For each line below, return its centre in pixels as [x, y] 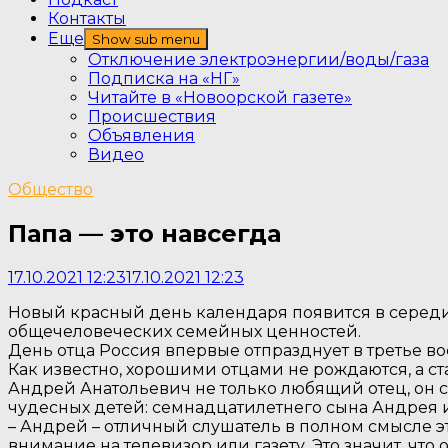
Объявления [141, 135]
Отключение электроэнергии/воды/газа [258, 59]
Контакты [87, 18]
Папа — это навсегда [144, 233]
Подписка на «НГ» [164, 78]
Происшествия [152, 116]
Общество [50, 189]
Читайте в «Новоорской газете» [220, 97]
